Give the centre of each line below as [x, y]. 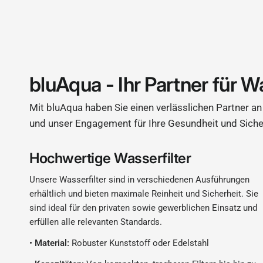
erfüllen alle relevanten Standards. [96, 222]
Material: [52, 243]
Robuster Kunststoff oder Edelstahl [139, 243]
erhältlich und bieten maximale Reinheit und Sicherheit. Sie [144, 194]
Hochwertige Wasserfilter [110, 158]
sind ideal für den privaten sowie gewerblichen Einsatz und [144, 208]
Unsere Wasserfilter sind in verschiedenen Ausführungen [140, 180]
